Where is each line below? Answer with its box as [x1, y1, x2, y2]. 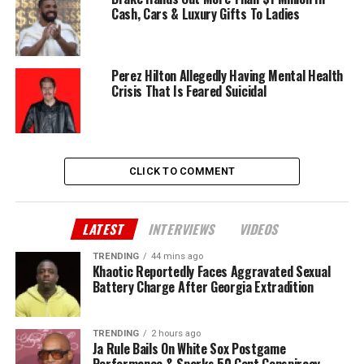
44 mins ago [150, 251, 203, 262]
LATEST [81, 219, 128, 240]
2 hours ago [150, 328, 201, 340]
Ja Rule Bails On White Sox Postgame [92, 339, 286, 359]
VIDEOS [238, 219, 283, 240]
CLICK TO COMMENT [128, 165, 236, 178]
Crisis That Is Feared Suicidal [110, 81, 266, 102]
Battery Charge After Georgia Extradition [92, 277, 314, 297]
